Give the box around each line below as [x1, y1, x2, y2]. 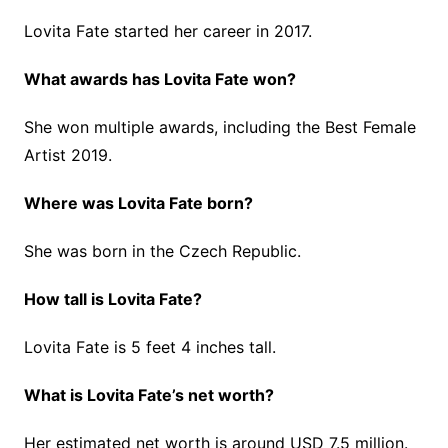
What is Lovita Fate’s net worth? [23, 385, 274, 405]
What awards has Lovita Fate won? [23, 69, 296, 89]
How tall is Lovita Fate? [23, 289, 202, 309]
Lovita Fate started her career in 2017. [23, 21, 312, 41]
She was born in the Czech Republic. [23, 241, 301, 261]
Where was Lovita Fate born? [23, 193, 253, 213]
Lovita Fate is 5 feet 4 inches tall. [23, 337, 276, 357]
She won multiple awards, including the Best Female [23, 117, 416, 137]
